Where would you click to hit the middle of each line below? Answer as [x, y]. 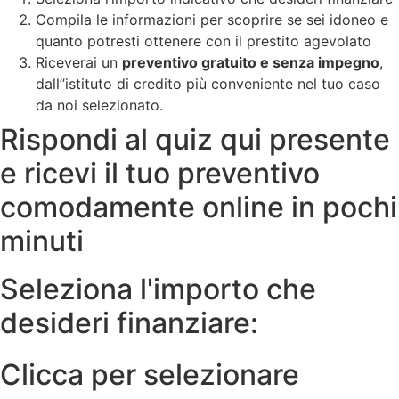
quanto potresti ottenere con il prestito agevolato [206, 41]
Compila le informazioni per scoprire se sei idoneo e [212, 19]
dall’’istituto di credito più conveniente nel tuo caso [208, 83]
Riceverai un [79, 62]
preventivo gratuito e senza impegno [251, 62]
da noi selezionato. [99, 105]
